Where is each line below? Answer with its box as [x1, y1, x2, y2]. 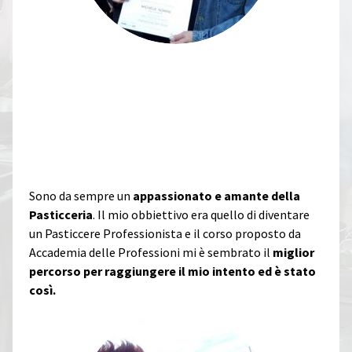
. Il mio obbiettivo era [92, 206, 208, 222]
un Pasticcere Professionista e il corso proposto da [28, 225, 301, 241]
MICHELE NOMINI [28, 79, 153, 100]
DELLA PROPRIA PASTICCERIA [28, 123, 214, 144]
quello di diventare [210, 206, 310, 222]
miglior [272, 244, 314, 260]
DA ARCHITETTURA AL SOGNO [28, 101, 219, 122]
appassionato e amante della [132, 187, 300, 203]
